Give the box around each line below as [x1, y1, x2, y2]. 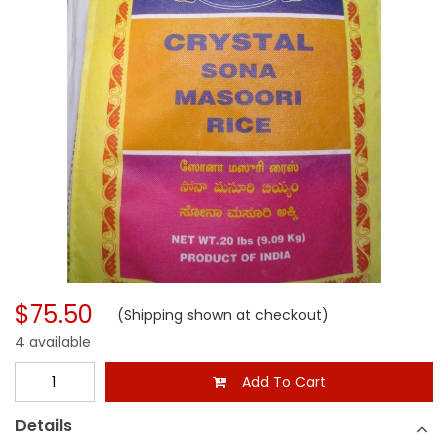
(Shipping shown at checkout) [93, 305, 329, 326]
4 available [15, 332, 91, 353]
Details [15, 414, 72, 438]
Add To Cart [225, 372, 326, 393]
